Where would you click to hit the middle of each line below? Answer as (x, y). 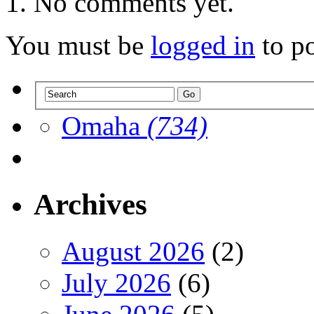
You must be (78, 45)
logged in (203, 45)
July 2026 (116, 282)
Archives (90, 204)
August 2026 (133, 251)
